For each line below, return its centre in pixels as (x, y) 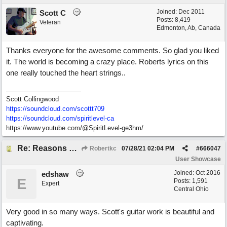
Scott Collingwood (32, 99)
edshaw (55, 174)
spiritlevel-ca (96, 118)
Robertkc (102, 148)
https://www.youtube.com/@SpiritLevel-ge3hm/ (75, 128)
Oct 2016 (208, 173)
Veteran (50, 22)
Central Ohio (191, 189)
